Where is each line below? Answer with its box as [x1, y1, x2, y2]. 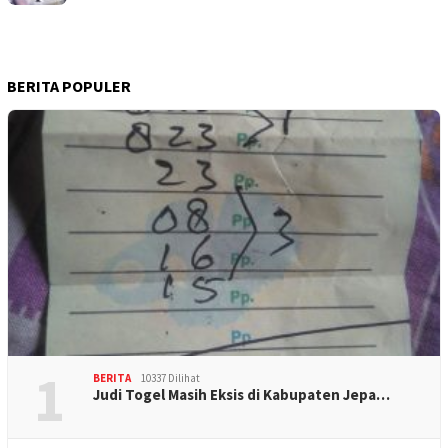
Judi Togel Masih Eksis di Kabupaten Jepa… [93, 384, 390, 404]
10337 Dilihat [141, 370, 200, 385]
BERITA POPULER [7, 75, 131, 96]
